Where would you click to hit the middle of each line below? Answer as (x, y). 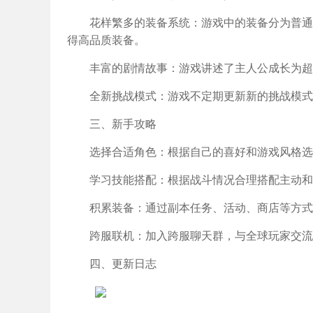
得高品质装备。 (106, 40)
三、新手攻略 (123, 124)
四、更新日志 (123, 264)
